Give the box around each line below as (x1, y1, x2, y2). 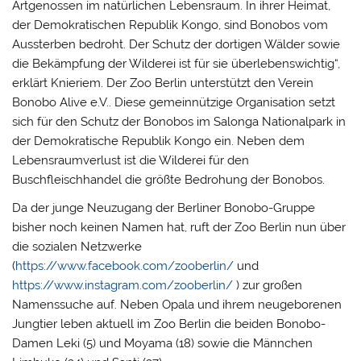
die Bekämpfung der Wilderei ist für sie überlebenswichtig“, (12, 56, 341, 72)
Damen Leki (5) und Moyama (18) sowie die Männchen (12, 336, 313, 351)
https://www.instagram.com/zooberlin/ (12, 278, 234, 293)
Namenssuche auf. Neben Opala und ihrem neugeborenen (12, 297, 342, 313)
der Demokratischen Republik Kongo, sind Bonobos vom (12, 18, 329, 33)
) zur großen (233, 278, 303, 293)
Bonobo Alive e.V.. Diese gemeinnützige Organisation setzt (12, 95, 336, 110)
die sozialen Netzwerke (12, 239, 143, 255)
